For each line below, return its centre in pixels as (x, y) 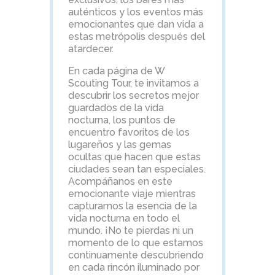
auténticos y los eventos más (135, 12)
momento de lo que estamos (135, 242)
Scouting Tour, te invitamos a (133, 83)
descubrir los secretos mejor (133, 95)
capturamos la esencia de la (132, 206)
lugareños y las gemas (119, 144)
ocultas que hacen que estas (134, 157)
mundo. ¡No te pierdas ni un (130, 230)
